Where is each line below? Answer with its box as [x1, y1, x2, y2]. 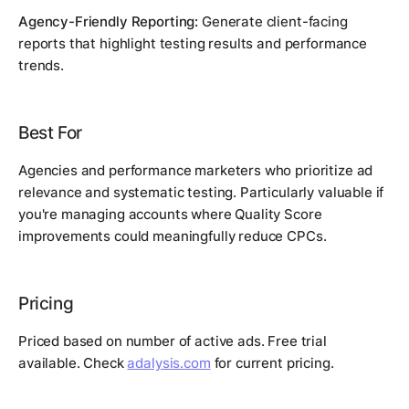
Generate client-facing [198, 13, 348, 31]
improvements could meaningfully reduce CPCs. [18, 227, 327, 246]
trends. [18, 57, 64, 75]
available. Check [18, 354, 128, 372]
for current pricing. [210, 354, 334, 372]
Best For [18, 122, 82, 144]
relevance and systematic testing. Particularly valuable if [18, 184, 384, 202]
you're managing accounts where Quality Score [18, 205, 322, 224]
